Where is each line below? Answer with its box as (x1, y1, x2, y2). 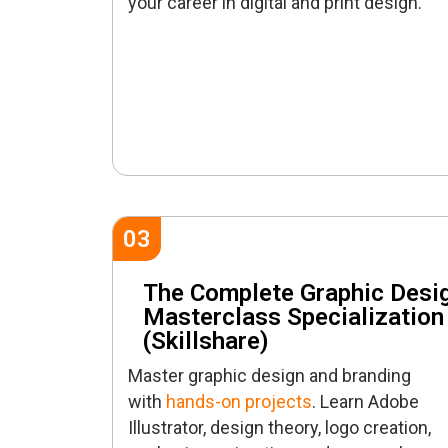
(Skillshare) (143, 327, 269, 356)
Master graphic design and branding (128, 365, 411, 387)
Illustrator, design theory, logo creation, (128, 417, 431, 439)
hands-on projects (166, 391, 312, 413)
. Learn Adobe (312, 391, 419, 413)
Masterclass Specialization (143, 303, 444, 332)
